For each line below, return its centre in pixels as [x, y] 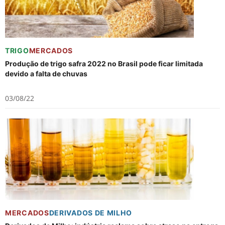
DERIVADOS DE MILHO [90, 213]
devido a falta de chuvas [46, 74]
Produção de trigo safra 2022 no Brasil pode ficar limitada [104, 64]
